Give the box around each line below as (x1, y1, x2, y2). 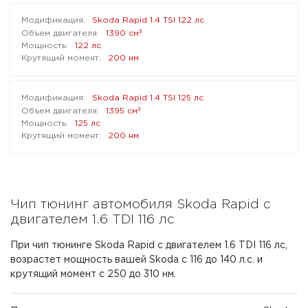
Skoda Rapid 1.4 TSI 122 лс (92, 16, 204, 25)
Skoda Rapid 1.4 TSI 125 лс (92, 94, 203, 102)
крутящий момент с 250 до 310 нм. (10, 270, 176, 279)
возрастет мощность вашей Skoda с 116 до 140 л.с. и (10, 256, 263, 265)
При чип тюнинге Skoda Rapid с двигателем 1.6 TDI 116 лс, (10, 241, 287, 250)
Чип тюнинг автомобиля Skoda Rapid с (10, 199, 271, 211)
